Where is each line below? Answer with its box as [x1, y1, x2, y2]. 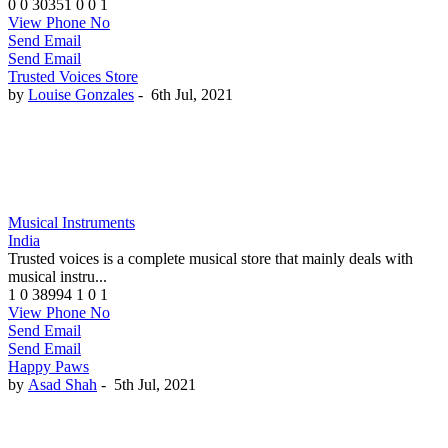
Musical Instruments [8, 214, 135, 232]
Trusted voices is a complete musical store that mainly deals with [8, 250, 413, 268]
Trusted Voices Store [8, 68, 138, 86]
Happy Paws [8, 358, 89, 376]
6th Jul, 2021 [151, 86, 233, 104]
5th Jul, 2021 [114, 376, 196, 394]
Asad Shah [28, 376, 97, 394]
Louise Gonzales [28, 86, 134, 104]
